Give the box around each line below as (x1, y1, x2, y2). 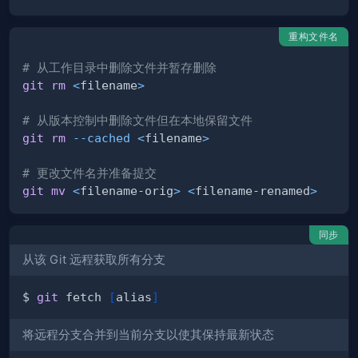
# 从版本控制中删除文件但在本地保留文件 (22, 113, 253, 127)
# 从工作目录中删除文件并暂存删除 (22, 60, 217, 74)
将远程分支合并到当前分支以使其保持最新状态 (22, 327, 274, 342)
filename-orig (80, 183, 173, 197)
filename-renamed (195, 183, 310, 197)
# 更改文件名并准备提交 (22, 165, 157, 180)
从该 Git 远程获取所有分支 (22, 252, 165, 267)
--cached (73, 130, 130, 145)
